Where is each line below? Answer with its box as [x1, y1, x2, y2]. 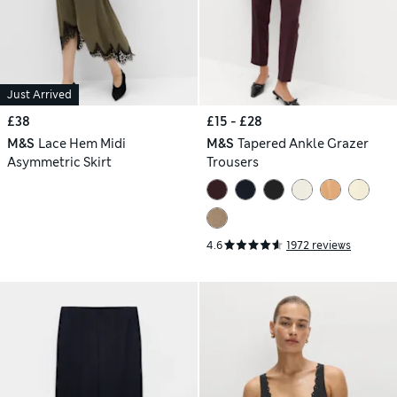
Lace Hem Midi [37, 136, 126, 152]
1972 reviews [286, 237, 351, 253]
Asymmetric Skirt [7, 154, 112, 170]
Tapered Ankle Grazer [237, 136, 369, 152]
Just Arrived [7, 88, 72, 102]
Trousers [206, 154, 259, 170]
